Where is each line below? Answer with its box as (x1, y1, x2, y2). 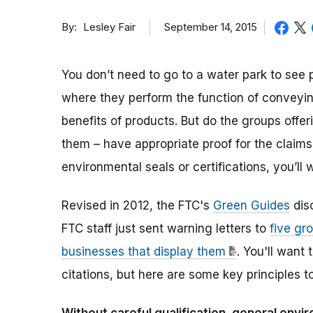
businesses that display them (61, 245, 226, 259)
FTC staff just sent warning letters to (61, 221, 270, 236)
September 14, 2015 (164, 20, 257, 34)
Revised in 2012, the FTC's (61, 198, 213, 213)
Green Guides (213, 198, 290, 213)
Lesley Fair (83, 21, 136, 34)
